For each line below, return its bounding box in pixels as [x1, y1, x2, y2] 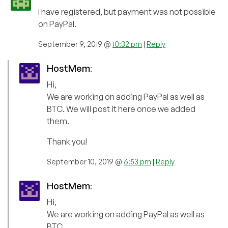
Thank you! [47, 136, 87, 147]
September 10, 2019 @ [47, 157, 124, 166]
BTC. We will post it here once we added [47, 104, 195, 115]
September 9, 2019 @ [38, 40, 112, 49]
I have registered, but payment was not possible [38, 7, 216, 17]
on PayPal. [38, 19, 76, 30]
